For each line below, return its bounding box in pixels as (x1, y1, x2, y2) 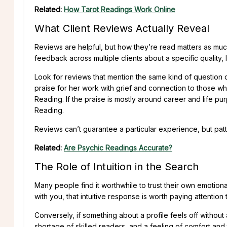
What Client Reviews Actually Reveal (34, 22, 209, 34)
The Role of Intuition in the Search (34, 160, 199, 173)
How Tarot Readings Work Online (64, 5, 175, 14)
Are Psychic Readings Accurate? (64, 143, 172, 152)
